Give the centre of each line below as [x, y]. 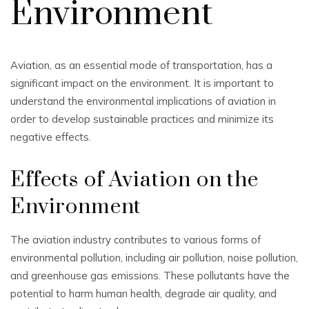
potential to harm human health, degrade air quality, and [143, 293]
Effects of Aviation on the [134, 180]
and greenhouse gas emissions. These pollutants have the [150, 276]
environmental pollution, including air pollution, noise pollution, [154, 258]
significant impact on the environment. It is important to [142, 83]
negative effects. [51, 137]
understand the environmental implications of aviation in [143, 101]
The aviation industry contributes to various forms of [136, 240]
